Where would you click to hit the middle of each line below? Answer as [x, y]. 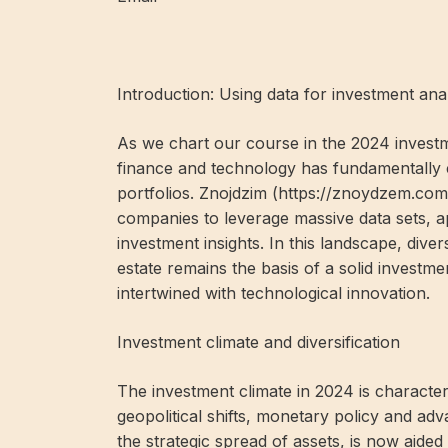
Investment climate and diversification [258, 341]
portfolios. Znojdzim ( [197, 192]
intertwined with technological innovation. [273, 292]
